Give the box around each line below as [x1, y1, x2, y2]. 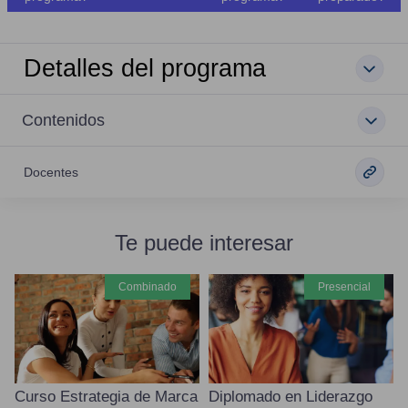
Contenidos [22, 110, 105, 129]
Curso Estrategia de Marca [15, 388, 198, 406]
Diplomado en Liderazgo [209, 388, 372, 406]
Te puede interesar [115, 230, 293, 256]
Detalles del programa [24, 55, 266, 83]
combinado [127, 280, 177, 294]
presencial [325, 280, 371, 294]
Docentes [24, 165, 78, 180]
